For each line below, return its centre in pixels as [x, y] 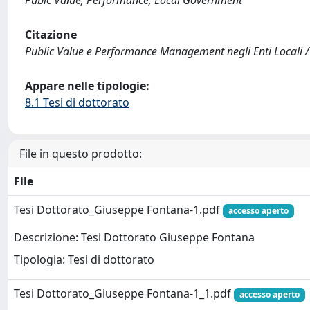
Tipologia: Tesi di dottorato [84, 260]
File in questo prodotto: [81, 154]
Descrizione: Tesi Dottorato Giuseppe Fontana [134, 238]
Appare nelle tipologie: [87, 86]
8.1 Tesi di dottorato [77, 102]
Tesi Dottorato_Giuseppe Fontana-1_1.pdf [124, 293]
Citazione [51, 35]
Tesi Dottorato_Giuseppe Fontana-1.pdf [118, 210]
